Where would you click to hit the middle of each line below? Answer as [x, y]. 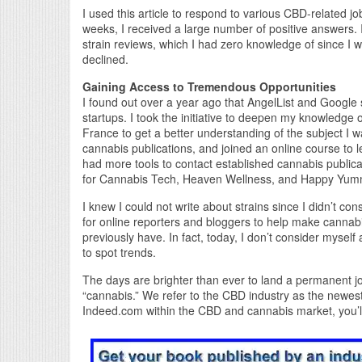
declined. [105, 59]
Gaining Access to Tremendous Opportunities [209, 86]
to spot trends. [119, 252]
